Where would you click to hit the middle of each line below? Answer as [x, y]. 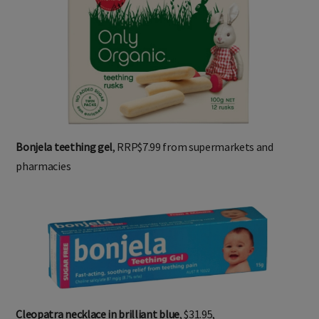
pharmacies [43, 166]
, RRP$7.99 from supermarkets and [193, 147]
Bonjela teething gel [64, 147]
